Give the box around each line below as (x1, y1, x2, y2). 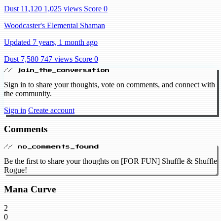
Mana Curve (4, 184, 56, 194)
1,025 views (44, 4, 82, 13)
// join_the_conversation (4, 68, 110, 73)
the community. (4, 89, 52, 98)
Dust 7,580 (4, 54, 38, 63)
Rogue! (4, 166, 27, 175)
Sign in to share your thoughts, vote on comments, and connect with (4, 80, 215, 89)
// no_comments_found (4, 144, 99, 149)
